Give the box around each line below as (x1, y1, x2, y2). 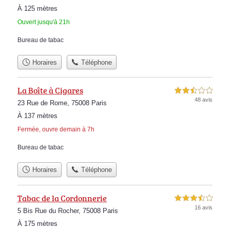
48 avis (195, 97, 213, 103)
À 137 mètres (17, 112, 57, 120)
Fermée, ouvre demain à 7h (17, 126, 94, 133)
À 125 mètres (17, 4, 57, 12)
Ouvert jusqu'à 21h (17, 18, 70, 26)
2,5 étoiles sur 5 (175, 88, 213, 94)
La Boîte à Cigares (17, 85, 83, 97)
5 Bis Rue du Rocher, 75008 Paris (17, 206, 118, 215)
